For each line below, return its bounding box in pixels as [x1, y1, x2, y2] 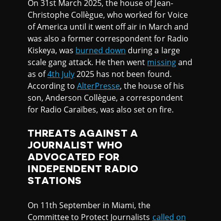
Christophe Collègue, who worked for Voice [28, 9, 188, 20]
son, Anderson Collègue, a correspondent [28, 92, 183, 103]
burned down [75, 44, 126, 56]
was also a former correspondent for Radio [28, 33, 188, 44]
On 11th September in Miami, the [28, 200, 151, 211]
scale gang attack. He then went [28, 56, 147, 68]
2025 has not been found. [74, 68, 172, 79]
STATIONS [28, 175, 82, 185]
